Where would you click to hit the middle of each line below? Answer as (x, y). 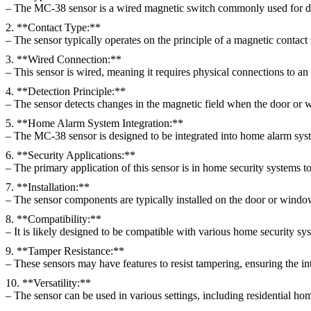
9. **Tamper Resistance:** (65, 251)
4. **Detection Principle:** (66, 91)
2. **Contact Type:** (53, 27)
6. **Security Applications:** (70, 155)
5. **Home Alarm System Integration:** (94, 123)
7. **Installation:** (48, 187)
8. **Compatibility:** (53, 219)
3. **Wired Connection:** (64, 59)
